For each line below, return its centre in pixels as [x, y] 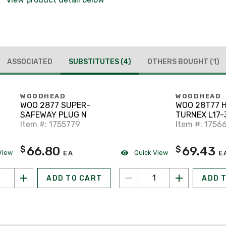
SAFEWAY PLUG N [53, 115]
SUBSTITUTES [94, 62]
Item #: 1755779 [50, 125]
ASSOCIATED [30, 62]
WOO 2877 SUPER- [55, 105]
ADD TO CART [74, 178]
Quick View [150, 152]
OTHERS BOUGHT [178, 62]
